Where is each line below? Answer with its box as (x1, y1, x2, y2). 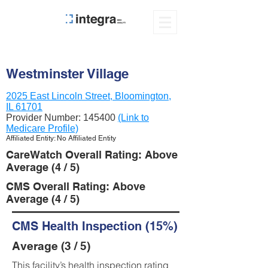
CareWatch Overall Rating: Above (6, 148, 178, 161)
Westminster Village (6, 66, 129, 81)
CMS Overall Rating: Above (6, 180, 145, 193)
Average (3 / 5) (12, 239, 90, 252)
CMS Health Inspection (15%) (12, 219, 178, 233)
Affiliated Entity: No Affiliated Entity (6, 134, 116, 142)
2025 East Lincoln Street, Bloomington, (6, 91, 171, 101)
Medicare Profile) (6, 123, 78, 133)
